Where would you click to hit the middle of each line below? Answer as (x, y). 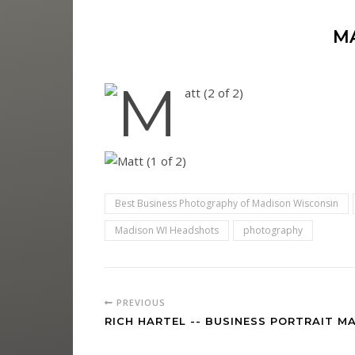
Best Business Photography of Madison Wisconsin (227, 203)
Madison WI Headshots (167, 230)
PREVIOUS (139, 302)
